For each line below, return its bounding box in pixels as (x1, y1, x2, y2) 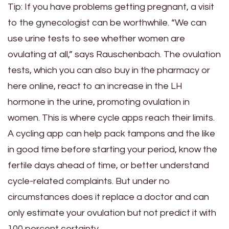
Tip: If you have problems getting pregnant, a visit (8, 2, 214, 12)
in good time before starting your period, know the (8, 145, 217, 155)
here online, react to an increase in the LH (8, 81, 182, 91)
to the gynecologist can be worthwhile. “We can (8, 18, 207, 28)
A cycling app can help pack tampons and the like (8, 129, 215, 139)
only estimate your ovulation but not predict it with (8, 208, 216, 218)
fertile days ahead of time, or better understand (8, 161, 209, 171)
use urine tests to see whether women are (8, 34, 185, 44)
